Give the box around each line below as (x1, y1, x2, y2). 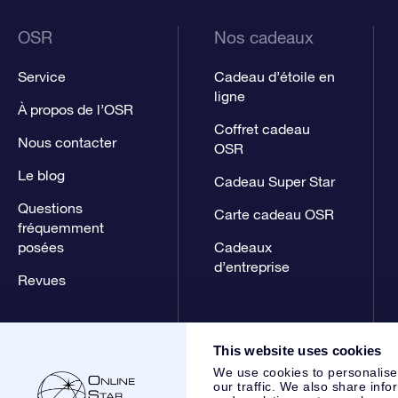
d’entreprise (213, 259, 290, 275)
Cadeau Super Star (213, 173, 335, 189)
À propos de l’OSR (18, 101, 133, 117)
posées (18, 239, 64, 255)
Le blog (18, 167, 65, 183)
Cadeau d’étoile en (213, 68, 335, 84)
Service (18, 68, 66, 84)
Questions (18, 200, 83, 216)
